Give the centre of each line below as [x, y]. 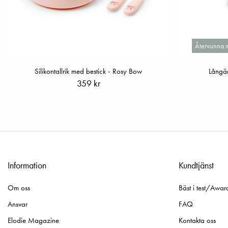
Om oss [19, 188]
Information [27, 165]
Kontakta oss [197, 221]
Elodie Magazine [33, 221]
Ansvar [18, 204]
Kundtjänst [196, 165]
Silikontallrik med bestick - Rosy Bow [89, 72]
